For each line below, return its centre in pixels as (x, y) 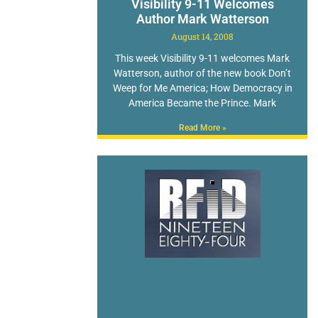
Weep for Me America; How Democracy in (202, 88)
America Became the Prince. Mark (203, 103)
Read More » (202, 127)
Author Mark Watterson (202, 18)
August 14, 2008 (203, 36)
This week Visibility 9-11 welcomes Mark (203, 58)
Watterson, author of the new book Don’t (203, 73)
